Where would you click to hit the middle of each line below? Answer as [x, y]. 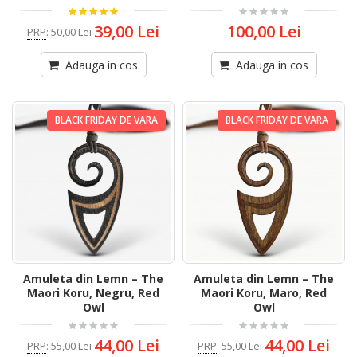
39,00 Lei [127, 32]
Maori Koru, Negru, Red [93, 293]
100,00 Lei [264, 32]
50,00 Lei [71, 31]
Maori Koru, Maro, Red [264, 293]
